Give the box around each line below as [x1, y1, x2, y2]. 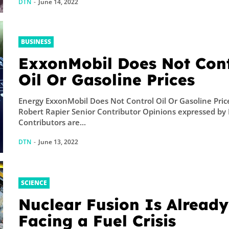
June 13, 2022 [38, 137, 79, 146]
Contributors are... [18, 117, 86, 127]
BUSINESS [21, 37, 52, 46]
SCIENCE [21, 178, 48, 188]
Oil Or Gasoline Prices [18, 70, 195, 89]
